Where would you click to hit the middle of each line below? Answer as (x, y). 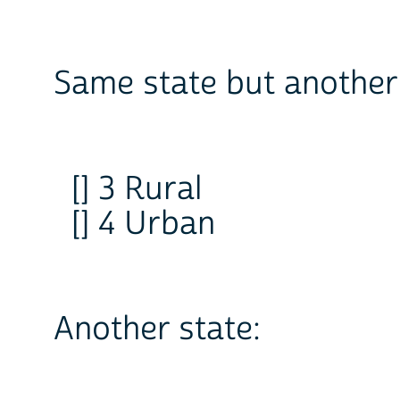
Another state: (157, 329)
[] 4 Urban (143, 224)
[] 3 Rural (137, 189)
